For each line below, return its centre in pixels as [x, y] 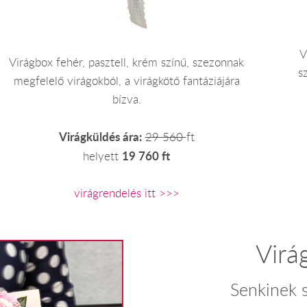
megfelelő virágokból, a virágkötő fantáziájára [126, 81]
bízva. [126, 99]
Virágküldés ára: [100, 136]
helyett [102, 156]
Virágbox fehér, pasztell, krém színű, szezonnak [126, 62]
